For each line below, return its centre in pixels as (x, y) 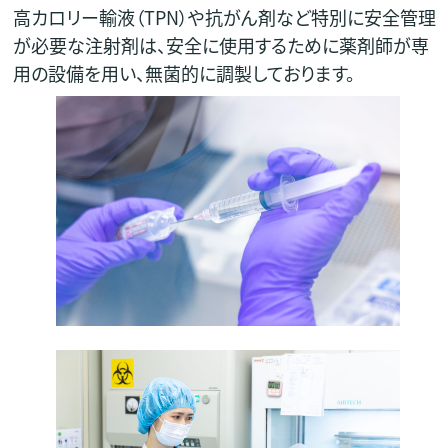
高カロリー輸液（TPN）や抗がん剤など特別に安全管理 (224, 17)
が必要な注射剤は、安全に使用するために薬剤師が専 (220, 45)
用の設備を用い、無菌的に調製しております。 (183, 73)
